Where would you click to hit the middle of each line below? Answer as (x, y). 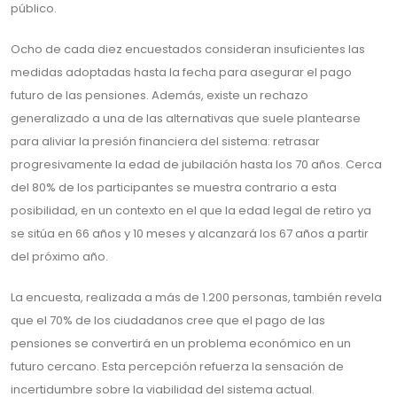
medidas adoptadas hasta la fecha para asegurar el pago (181, 72)
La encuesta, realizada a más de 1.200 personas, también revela (196, 297)
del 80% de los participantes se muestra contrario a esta (174, 187)
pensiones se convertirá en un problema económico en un (181, 343)
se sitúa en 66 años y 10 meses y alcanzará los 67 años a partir (190, 234)
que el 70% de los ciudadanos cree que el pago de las (168, 320)
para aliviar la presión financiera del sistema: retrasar (165, 141)
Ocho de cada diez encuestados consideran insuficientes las (188, 49)
